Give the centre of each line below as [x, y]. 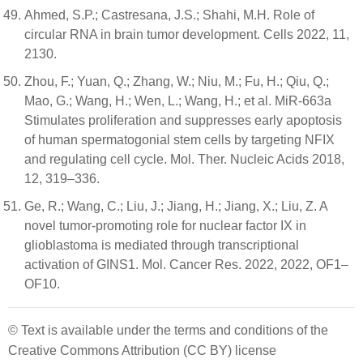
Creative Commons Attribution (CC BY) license [142, 350]
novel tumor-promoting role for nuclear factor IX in [165, 225]
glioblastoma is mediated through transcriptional [162, 245]
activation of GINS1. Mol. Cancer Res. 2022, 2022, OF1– [186, 264]
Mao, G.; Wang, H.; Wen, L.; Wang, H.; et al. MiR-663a [178, 100]
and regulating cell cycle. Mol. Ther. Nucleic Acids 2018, [184, 159]
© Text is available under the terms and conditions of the [168, 330]
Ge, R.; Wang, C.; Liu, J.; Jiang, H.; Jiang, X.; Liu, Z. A [176, 206]
